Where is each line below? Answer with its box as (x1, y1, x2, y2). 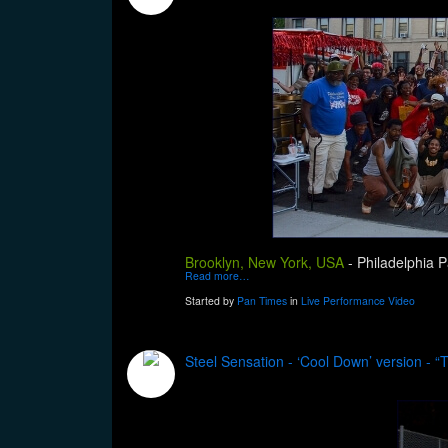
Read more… (185, 268, 250, 284)
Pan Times (237, 293, 287, 309)
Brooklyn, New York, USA (185, 252, 348, 273)
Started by (185, 293, 237, 309)
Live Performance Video (301, 293, 415, 309)
